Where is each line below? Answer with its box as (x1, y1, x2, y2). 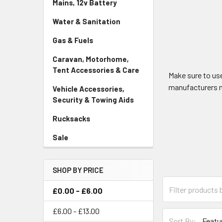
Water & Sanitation (53, 17, 120, 26)
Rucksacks (53, 114, 90, 123)
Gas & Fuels (53, 36, 93, 45)
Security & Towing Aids (53, 95, 134, 104)
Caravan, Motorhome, (53, 55, 129, 63)
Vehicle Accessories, (53, 84, 124, 93)
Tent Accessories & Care (53, 65, 139, 74)
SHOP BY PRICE (53, 166, 104, 174)
